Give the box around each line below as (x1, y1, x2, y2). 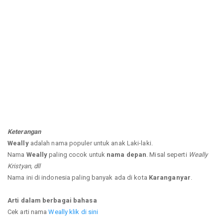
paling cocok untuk (47, 150, 107, 158)
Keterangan (7, 127, 41, 135)
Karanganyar (148, 173, 191, 181)
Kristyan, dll (7, 162, 41, 170)
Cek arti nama (7, 208, 49, 216)
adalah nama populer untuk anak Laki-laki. (28, 139, 153, 147)
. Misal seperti (146, 150, 189, 158)
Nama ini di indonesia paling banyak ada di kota (7, 173, 149, 181)
